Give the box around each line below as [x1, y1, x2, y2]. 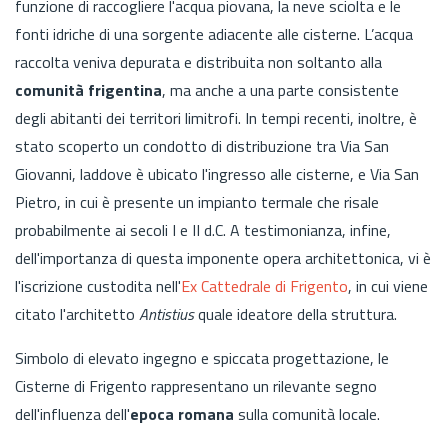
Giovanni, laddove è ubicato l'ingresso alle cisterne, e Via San [15, 161, 419, 186]
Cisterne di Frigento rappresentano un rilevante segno [15, 373, 377, 398]
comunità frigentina [15, 77, 162, 102]
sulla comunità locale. [234, 401, 380, 426]
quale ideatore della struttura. [194, 301, 397, 326]
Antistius [139, 301, 194, 326]
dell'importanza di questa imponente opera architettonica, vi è [15, 245, 431, 270]
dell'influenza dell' [15, 401, 130, 426]
